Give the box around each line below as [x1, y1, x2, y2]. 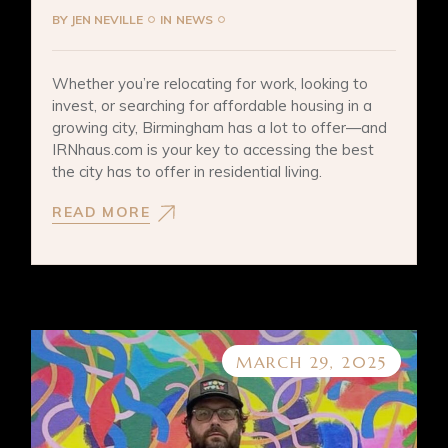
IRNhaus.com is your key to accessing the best [52, 139, 375, 159]
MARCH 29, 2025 [236, 352, 387, 373]
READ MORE [52, 203, 150, 222]
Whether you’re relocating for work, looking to [52, 73, 369, 93]
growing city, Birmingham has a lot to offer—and [52, 117, 388, 137]
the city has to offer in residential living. [52, 161, 323, 181]
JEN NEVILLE [71, 11, 144, 27]
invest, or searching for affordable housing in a [52, 95, 373, 115]
